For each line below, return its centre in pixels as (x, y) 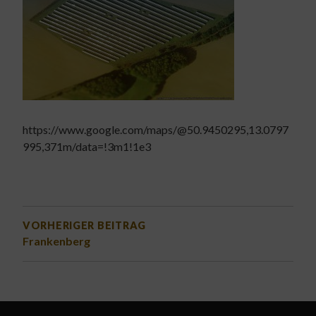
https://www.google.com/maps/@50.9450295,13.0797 (156, 129)
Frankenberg (56, 241)
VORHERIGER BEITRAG (84, 225)
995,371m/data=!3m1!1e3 (87, 146)
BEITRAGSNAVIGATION (137, 205)
